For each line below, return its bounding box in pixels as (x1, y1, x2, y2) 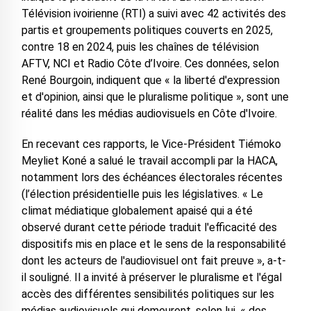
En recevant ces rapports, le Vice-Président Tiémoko (21, 137, 281, 151)
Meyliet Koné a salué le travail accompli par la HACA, (21, 154, 278, 168)
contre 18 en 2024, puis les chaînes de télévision (21, 40, 259, 54)
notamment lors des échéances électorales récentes (21, 171, 283, 185)
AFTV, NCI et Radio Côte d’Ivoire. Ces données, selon (21, 57, 279, 71)
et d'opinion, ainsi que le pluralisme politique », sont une (21, 90, 289, 104)
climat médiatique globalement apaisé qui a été (21, 204, 253, 218)
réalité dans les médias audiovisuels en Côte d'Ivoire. (21, 107, 277, 121)
